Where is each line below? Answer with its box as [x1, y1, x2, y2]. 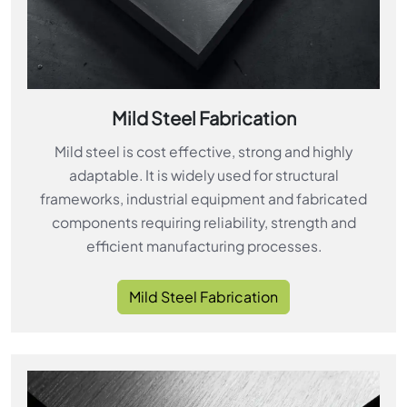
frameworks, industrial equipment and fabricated [40, 189, 367, 207]
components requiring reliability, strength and [51, 213, 356, 231]
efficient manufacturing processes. [85, 236, 322, 254]
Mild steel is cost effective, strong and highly [55, 142, 352, 160]
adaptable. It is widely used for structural [68, 165, 339, 184]
